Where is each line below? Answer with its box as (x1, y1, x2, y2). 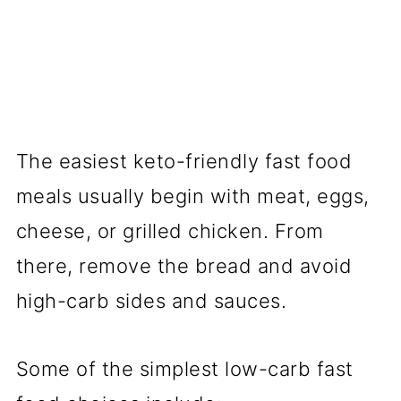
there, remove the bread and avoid (15, 254, 353, 278)
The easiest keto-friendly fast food (15, 149, 353, 174)
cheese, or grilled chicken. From (15, 219, 324, 243)
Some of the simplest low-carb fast (15, 357, 354, 381)
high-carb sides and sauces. (15, 289, 287, 313)
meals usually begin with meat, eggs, (15, 184, 370, 209)
